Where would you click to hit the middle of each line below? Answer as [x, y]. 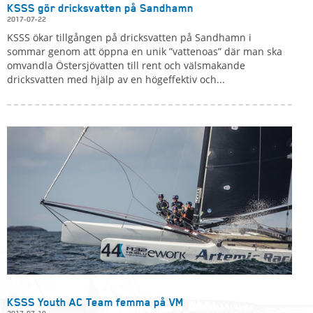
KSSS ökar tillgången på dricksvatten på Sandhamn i [129, 38]
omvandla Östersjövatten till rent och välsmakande [126, 66]
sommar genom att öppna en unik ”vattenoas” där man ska [145, 52]
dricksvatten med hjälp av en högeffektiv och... [116, 80]
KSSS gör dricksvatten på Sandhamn [100, 8]
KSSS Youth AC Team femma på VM [95, 302]
